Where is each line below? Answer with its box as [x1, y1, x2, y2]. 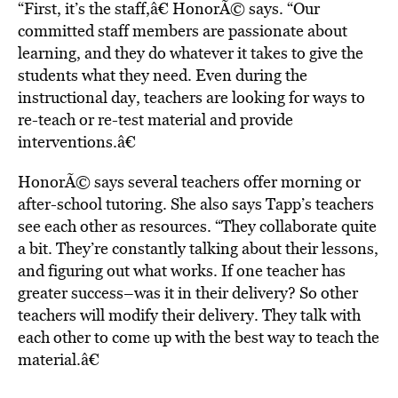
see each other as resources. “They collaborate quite [18, 215, 377, 237]
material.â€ [18, 348, 99, 370]
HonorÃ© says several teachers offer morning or [18, 171, 361, 193]
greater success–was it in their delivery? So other [18, 282, 358, 304]
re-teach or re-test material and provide [18, 108, 293, 131]
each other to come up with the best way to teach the [18, 326, 379, 348]
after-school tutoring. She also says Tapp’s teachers [18, 193, 374, 215]
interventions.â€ [18, 131, 136, 153]
